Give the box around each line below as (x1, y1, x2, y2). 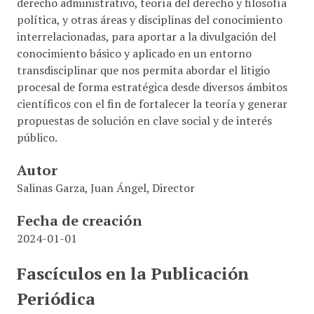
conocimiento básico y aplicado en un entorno (16, 46, 252, 61)
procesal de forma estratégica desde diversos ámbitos (16, 79, 287, 95)
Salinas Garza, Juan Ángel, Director (16, 180, 195, 196)
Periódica (16, 287, 95, 310)
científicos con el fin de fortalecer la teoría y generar (16, 96, 287, 111)
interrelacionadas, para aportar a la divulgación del (16, 29, 276, 44)
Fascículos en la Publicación (16, 262, 249, 285)
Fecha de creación (16, 211, 142, 230)
